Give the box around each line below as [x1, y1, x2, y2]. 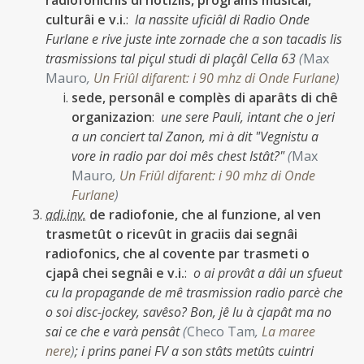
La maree [262, 323, 315, 340]
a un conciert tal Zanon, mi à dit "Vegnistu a [71, 128, 318, 145]
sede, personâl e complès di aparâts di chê [71, 89, 338, 106]
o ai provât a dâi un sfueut [193, 264, 342, 282]
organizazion [71, 108, 152, 126]
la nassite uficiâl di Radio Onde [135, 11, 310, 28]
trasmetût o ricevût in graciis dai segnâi [45, 225, 297, 243]
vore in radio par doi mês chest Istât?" [71, 147, 288, 165]
